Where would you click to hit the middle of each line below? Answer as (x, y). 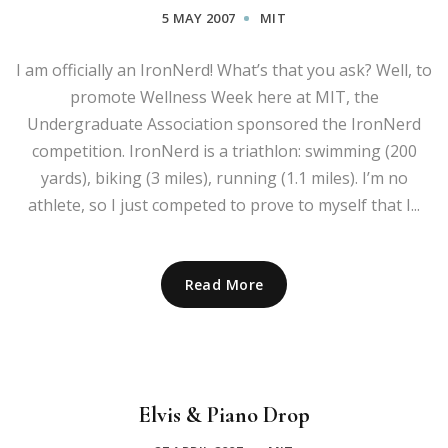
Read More (224, 284)
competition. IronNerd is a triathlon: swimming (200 (224, 150)
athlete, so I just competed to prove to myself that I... (224, 204)
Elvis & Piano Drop (224, 414)
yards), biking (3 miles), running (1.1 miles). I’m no (224, 177)
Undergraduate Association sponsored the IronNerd (224, 123)
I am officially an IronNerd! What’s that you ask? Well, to (224, 69)
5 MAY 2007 (198, 17)
